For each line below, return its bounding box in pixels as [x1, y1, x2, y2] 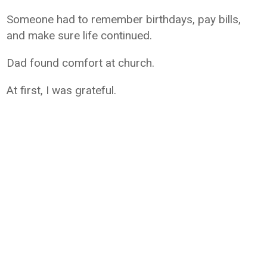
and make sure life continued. [7, 28, 153, 42]
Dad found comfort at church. [7, 55, 155, 70]
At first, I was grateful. [7, 83, 117, 97]
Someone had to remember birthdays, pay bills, [7, 12, 241, 26]
